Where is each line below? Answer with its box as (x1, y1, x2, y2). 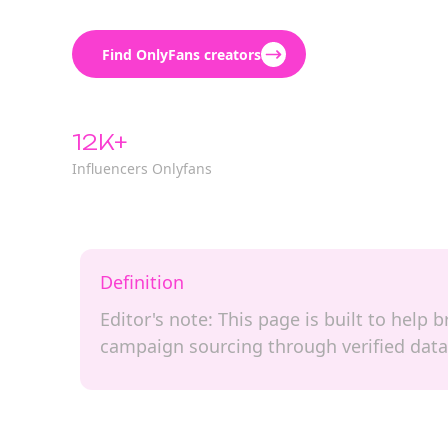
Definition (100, 270, 184, 294)
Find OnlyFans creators (102, 44, 261, 64)
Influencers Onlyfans (72, 159, 212, 178)
